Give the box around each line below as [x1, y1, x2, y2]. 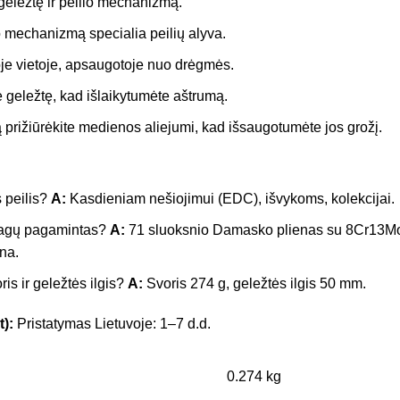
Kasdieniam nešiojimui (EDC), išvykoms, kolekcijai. [65, 190, 395, 206]
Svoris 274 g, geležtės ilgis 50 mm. [142, 275, 366, 291]
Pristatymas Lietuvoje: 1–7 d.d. [12, 315, 211, 331]
